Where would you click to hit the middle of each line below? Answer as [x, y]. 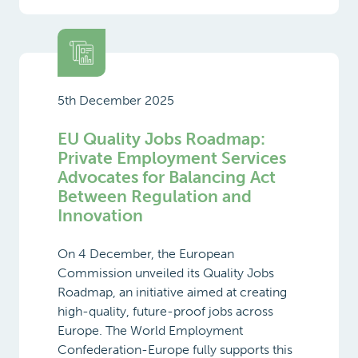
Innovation [100, 215]
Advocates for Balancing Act [167, 177]
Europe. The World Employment [150, 330]
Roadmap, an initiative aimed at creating [172, 292]
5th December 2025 [116, 100]
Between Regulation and [155, 196]
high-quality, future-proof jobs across [165, 311]
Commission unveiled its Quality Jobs [166, 272]
